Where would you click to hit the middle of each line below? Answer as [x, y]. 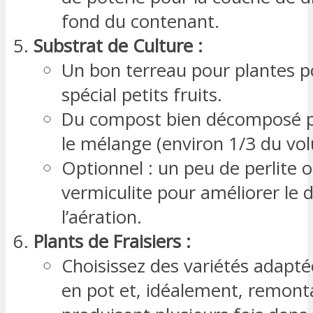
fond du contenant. [140, 21]
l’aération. [102, 217]
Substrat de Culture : [118, 45]
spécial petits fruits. [142, 94]
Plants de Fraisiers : [112, 241]
